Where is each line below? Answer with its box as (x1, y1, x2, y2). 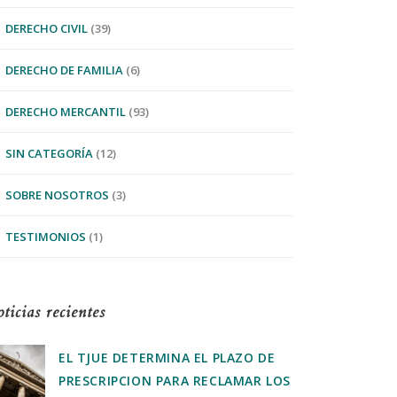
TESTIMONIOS (5, 229, 86, 245)
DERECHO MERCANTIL (5, 104, 126, 120)
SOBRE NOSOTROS (5, 187, 109, 203)
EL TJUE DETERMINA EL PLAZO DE (58, 349, 276, 366)
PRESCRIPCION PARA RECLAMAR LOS (58, 372, 292, 389)
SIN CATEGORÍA (5, 145, 93, 161)
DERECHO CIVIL (5, 20, 88, 36)
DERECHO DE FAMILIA (5, 62, 123, 78)
